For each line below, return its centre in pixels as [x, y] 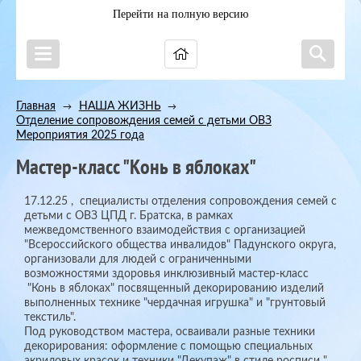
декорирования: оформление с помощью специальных [168, 346]
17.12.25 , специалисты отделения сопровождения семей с [180, 201]
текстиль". [50, 317]
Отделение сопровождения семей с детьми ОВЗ [144, 120]
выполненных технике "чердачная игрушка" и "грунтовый [175, 303]
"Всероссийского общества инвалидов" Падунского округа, [180, 245]
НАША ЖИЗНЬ [120, 106]
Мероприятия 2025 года [80, 135]
